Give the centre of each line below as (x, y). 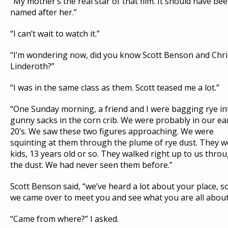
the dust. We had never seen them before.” (91, 165)
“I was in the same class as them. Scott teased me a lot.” (115, 88)
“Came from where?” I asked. (64, 219)
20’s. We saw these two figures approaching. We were (112, 131)
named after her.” (44, 12)
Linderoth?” (32, 66)
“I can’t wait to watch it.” (55, 34)
